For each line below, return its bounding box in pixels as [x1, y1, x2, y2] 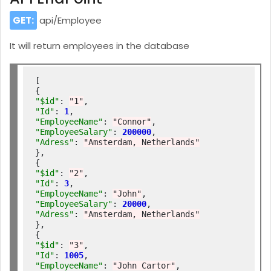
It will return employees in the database [10, 39, 189, 52]
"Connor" [113, 116, 152, 126]
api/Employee [37, 14, 102, 27]
